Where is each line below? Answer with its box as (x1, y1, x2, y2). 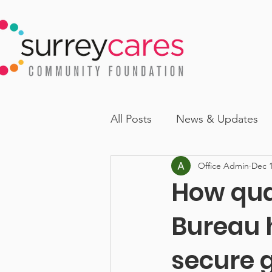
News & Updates (176, 112, 258, 126)
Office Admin (198, 160, 249, 171)
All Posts (110, 112, 152, 126)
